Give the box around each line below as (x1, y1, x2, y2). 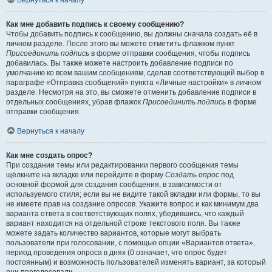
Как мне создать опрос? (6, 151, 92, 160)
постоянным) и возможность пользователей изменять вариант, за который (6, 258, 266, 267)
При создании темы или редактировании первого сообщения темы (6, 161, 239, 169)
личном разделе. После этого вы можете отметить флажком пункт (6, 39, 235, 48)
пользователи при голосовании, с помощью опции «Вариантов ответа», (6, 239, 255, 247)
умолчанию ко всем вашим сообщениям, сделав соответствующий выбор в (6, 69, 264, 77)
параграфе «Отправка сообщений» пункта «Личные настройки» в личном (6, 78, 261, 87)
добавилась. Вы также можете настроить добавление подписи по (6, 59, 233, 67)
